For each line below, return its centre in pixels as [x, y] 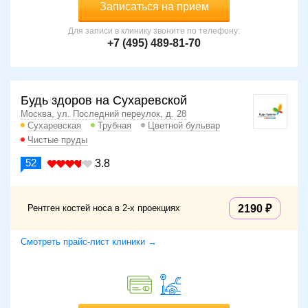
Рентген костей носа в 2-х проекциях [104, 208]
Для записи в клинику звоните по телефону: [154, 31]
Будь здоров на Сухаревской [104, 101]
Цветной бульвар [184, 126]
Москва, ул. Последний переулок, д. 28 [103, 114]
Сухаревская [54, 126]
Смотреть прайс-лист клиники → [89, 242]
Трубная [114, 126]
